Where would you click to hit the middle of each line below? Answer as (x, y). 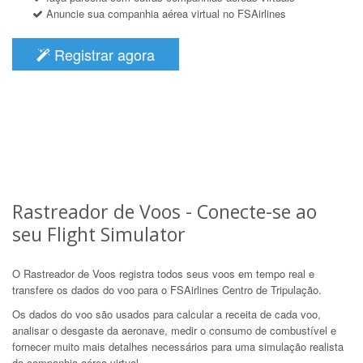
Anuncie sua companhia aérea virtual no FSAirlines (164, 13)
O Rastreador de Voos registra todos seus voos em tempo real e (163, 273)
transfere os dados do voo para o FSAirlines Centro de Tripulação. (167, 289)
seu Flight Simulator (99, 234)
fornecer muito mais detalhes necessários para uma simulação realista (178, 346)
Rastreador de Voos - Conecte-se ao (164, 211)
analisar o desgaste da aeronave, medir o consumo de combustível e (174, 330)
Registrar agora (102, 54)
